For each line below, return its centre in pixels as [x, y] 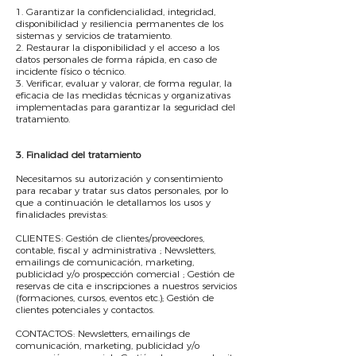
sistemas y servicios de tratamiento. [94, 35]
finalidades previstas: [62, 214]
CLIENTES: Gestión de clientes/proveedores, [110, 238]
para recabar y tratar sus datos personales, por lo [122, 190]
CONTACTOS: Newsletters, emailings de [103, 333]
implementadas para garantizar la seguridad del [126, 107]
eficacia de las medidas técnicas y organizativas [123, 95]
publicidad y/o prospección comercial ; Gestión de [125, 274]
